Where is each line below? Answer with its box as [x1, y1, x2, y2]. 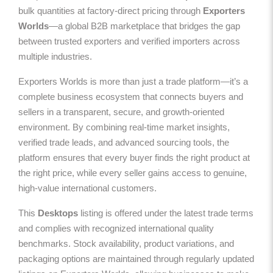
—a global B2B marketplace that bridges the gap [49, 20, 240, 31]
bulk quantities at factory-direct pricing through [18, 5, 203, 16]
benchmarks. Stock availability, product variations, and [18, 238, 234, 249]
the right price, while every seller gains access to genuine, [18, 167, 247, 178]
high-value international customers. [18, 182, 157, 193]
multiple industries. [18, 51, 92, 62]
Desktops [38, 207, 78, 218]
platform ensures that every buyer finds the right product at [18, 152, 250, 163]
